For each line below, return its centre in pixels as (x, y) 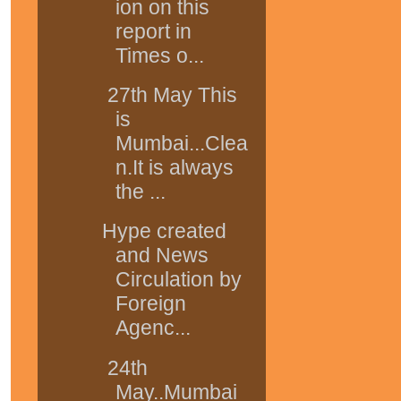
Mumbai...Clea (181, 144)
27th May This (169, 95)
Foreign (150, 304)
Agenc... (153, 328)
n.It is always (174, 168)
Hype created (164, 231)
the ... (140, 192)
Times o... (159, 55)
